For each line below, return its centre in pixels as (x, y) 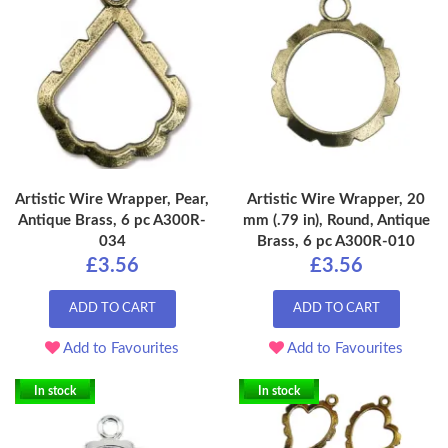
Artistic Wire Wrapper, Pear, (112, 200)
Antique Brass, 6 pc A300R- (112, 221)
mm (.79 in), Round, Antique (336, 221)
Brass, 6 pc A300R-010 (336, 242)
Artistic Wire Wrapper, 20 (336, 200)
